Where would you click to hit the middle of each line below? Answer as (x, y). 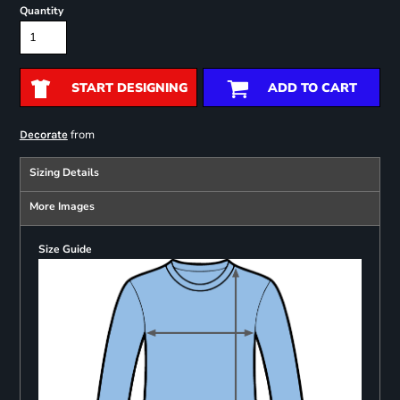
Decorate (43, 135)
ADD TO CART (312, 88)
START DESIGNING (129, 88)
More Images (62, 207)
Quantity (41, 11)
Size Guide (65, 250)
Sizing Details (64, 173)
